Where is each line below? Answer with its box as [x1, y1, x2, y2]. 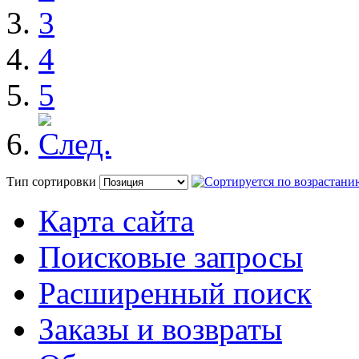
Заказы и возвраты [38, 311, 282, 346]
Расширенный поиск [38, 275, 312, 310]
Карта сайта [38, 203, 194, 238]
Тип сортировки [6, 174, 96, 188]
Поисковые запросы [38, 239, 303, 274]
